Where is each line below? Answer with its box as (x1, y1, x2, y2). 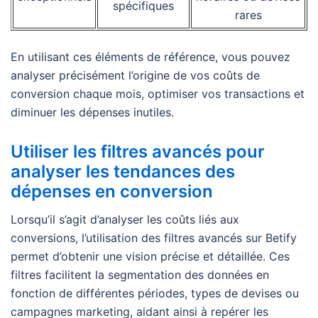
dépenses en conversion (11, 181, 213, 202)
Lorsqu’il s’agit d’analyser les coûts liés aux (11, 212, 239, 227)
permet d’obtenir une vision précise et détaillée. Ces (11, 249, 290, 264)
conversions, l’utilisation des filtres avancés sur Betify (11, 231, 297, 246)
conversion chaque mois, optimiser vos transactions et (11, 87, 305, 102)
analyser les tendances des (11, 161, 235, 182)
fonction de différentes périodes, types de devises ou (11, 286, 299, 301)
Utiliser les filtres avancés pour (11, 141, 265, 163)
